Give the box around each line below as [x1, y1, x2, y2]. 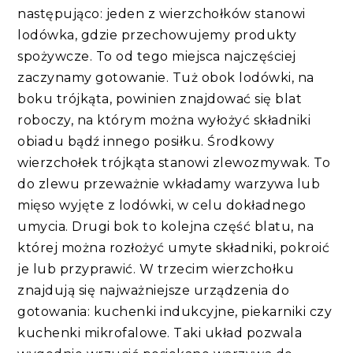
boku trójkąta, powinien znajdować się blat [17, 91, 303, 106]
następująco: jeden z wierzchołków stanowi [17, 6, 306, 21]
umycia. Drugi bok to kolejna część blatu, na [17, 218, 314, 234]
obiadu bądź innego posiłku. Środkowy [17, 133, 275, 149]
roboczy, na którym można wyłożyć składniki [17, 112, 311, 128]
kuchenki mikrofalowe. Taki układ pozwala [17, 325, 303, 340]
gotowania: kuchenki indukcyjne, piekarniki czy [17, 303, 333, 319]
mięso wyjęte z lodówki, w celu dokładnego [17, 197, 307, 213]
